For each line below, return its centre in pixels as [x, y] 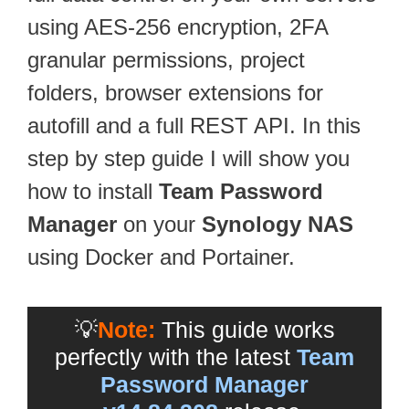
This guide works [245, 329]
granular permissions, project [166, 59]
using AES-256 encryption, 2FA [178, 26]
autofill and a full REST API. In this [194, 125]
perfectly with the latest [176, 357]
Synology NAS [278, 224]
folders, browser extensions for [175, 92]
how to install [93, 191]
